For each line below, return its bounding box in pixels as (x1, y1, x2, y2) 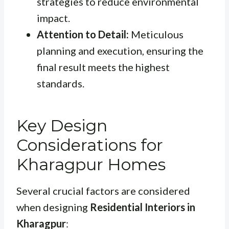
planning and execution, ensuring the (37, 44, 203, 57)
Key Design (16, 116, 107, 136)
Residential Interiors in (90, 201, 195, 214)
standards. (37, 77, 84, 90)
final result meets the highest (37, 61, 170, 74)
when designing (16, 201, 90, 214)
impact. (37, 12, 70, 25)
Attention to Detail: (37, 28, 129, 41)
